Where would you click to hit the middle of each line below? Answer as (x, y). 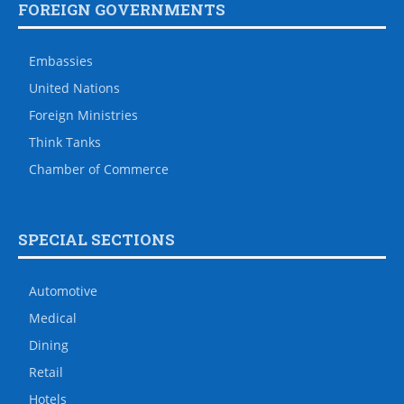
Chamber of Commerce (99, 169)
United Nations (74, 88)
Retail (46, 372)
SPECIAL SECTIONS (96, 239)
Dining (49, 345)
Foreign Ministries (83, 115)
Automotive (63, 291)
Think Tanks (65, 142)
